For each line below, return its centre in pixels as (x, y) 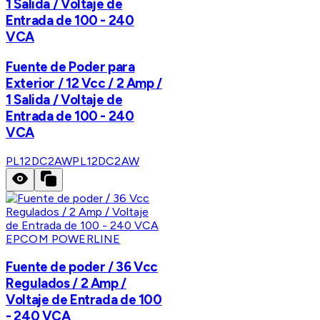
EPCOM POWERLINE (63, 239)
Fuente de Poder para (70, 66)
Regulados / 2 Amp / (66, 284)
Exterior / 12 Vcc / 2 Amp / (84, 83)
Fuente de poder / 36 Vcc (82, 267)
